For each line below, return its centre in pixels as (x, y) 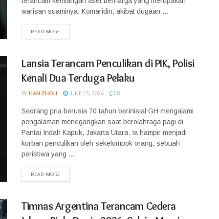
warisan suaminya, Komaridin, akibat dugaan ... (95, 11)
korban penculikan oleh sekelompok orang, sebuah (101, 143)
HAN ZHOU (43, 93)
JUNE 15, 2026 (86, 93)
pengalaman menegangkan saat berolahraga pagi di (102, 122)
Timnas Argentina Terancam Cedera (99, 206)
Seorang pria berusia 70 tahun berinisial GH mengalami (108, 111)
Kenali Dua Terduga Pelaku (78, 78)
